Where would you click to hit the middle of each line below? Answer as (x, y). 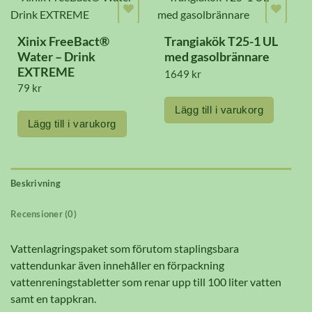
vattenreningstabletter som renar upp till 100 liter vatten (146, 282)
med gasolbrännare (217, 57)
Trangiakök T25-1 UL (221, 42)
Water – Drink (56, 57)
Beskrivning (36, 184)
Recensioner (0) (44, 214)
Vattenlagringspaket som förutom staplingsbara (125, 249)
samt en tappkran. (53, 299)
